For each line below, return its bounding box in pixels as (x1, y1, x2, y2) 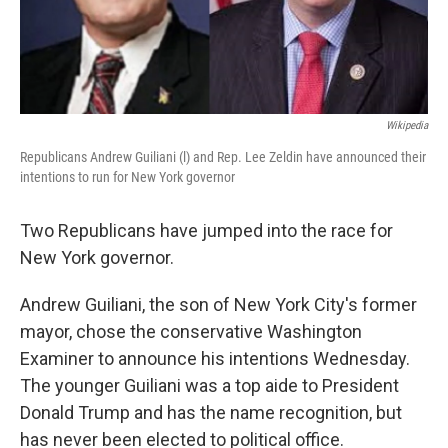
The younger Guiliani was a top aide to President (20, 375, 399, 397)
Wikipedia (386, 119, 428, 133)
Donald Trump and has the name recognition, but (20, 402, 402, 424)
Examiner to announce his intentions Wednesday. (20, 348, 410, 370)
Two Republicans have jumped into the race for (20, 220, 393, 242)
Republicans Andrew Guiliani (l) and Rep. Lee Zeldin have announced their (20, 149, 426, 166)
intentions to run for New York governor (20, 169, 235, 186)
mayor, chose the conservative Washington (20, 321, 362, 343)
